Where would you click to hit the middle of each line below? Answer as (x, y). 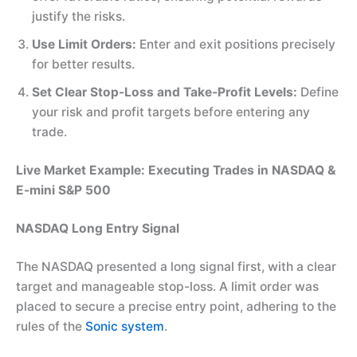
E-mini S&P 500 (63, 190)
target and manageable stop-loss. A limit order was (167, 287)
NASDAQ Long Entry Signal (98, 229)
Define (318, 92)
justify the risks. (78, 16)
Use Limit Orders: (84, 44)
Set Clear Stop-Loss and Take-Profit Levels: (165, 92)
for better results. (83, 64)
